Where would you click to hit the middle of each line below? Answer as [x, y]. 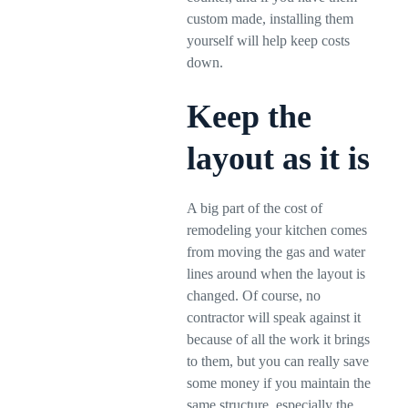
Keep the [250, 117]
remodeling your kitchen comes [277, 230]
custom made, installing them [270, 19]
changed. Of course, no [254, 296]
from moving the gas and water [276, 252]
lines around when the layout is [276, 274]
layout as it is [279, 158]
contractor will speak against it [274, 317]
